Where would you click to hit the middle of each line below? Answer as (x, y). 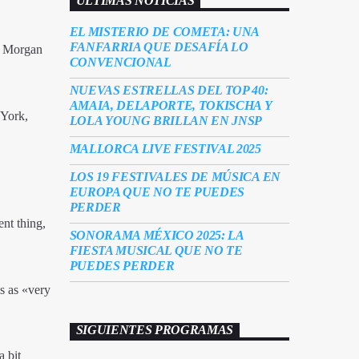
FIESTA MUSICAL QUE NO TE (156, 251)
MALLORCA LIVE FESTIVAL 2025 (165, 149)
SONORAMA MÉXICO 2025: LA (156, 236)
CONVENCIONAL (120, 63)
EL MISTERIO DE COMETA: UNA (164, 32)
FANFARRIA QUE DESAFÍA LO (159, 47)
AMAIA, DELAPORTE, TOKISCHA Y (170, 106)
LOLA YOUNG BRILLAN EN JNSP (166, 121)
